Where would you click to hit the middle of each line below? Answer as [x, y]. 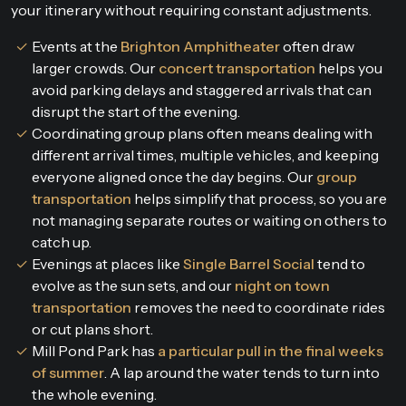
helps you [349, 68]
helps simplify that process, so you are [259, 198]
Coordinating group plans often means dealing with [202, 133]
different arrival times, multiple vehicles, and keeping [205, 155]
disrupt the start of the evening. [136, 111]
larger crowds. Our [95, 68]
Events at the [76, 46]
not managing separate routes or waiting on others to [209, 220]
